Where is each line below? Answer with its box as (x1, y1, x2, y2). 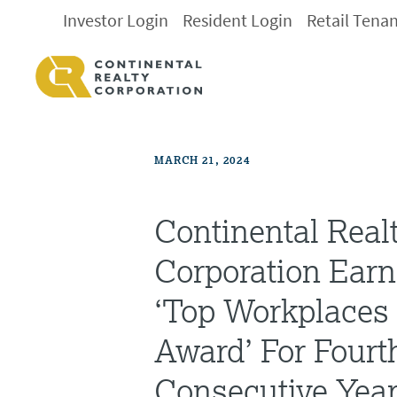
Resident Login (183, 9, 293, 33)
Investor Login (63, 9, 169, 33)
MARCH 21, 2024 (154, 152, 251, 168)
